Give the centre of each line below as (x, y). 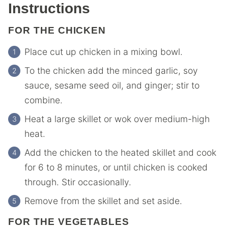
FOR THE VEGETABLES (69, 221)
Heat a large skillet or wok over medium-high (117, 119)
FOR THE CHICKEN (57, 30)
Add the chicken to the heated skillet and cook (120, 152)
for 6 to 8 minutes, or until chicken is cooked (116, 167)
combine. (44, 100)
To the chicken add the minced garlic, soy (111, 70)
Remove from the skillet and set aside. (103, 201)
